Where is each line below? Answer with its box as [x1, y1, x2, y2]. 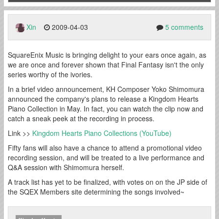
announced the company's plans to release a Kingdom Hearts [8, 94, 198, 104]
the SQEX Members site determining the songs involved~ [8, 187, 184, 197]
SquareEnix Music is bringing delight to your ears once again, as [8, 50, 206, 60]
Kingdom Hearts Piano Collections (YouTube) [32, 128, 172, 138]
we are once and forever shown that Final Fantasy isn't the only [8, 60, 204, 70]
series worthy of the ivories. [8, 69, 92, 80]
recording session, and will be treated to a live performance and [8, 153, 204, 163]
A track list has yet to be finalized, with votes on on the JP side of [8, 177, 207, 187]
